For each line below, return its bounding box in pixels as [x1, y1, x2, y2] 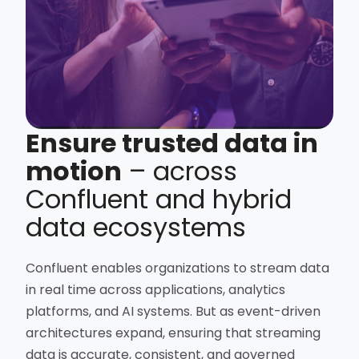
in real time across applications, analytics [26, 280, 286, 300]
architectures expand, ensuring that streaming [26, 324, 321, 343]
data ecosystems [26, 209, 247, 246]
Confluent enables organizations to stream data [26, 259, 330, 278]
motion [26, 153, 123, 190]
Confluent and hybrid [26, 181, 292, 218]
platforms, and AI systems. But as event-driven [26, 302, 321, 321]
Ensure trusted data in [26, 125, 319, 162]
